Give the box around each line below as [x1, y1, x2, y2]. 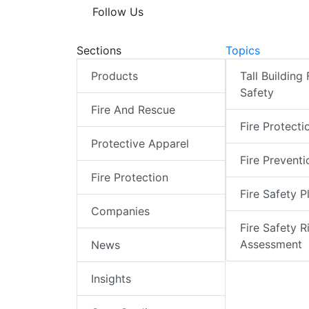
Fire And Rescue [91, 103, 175, 117]
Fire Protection [91, 170, 168, 185]
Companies [91, 204, 150, 219]
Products [91, 69, 138, 83]
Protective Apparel [91, 137, 189, 151]
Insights [91, 272, 131, 286]
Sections [77, 43, 121, 58]
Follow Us [92, 5, 143, 19]
